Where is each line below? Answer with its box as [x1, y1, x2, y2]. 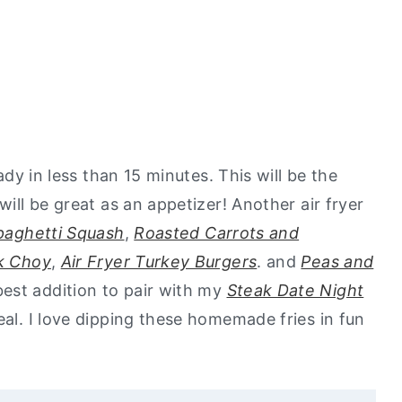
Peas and [301, 251, 374, 271]
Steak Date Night [226, 280, 364, 300]
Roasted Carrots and [134, 223, 300, 242]
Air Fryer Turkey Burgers [60, 251, 258, 271]
